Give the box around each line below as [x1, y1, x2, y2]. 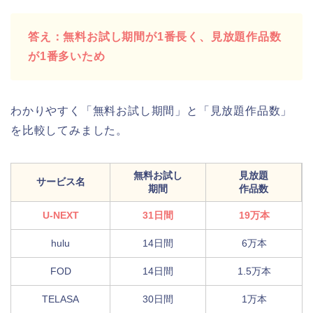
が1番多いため [28, 50, 105, 63]
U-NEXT [42, 210, 79, 221]
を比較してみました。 [10, 124, 128, 137]
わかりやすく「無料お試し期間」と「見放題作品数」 [10, 105, 293, 117]
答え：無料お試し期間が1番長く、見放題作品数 [28, 31, 282, 43]
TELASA [42, 293, 79, 305]
